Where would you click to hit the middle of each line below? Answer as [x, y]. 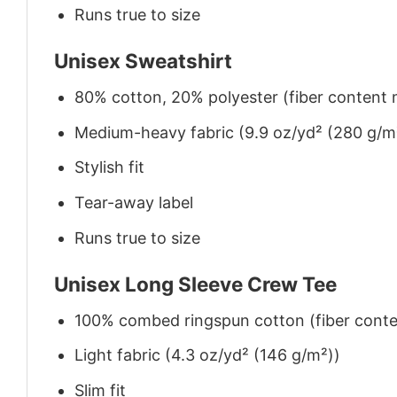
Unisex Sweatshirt [143, 61]
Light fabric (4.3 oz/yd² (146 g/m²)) [208, 355]
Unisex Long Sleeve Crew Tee [195, 284]
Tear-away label [134, 203]
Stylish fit [110, 167]
